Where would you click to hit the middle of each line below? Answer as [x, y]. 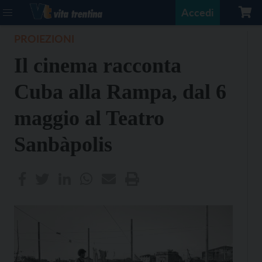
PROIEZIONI [44, 39]
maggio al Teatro [89, 118]
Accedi [198, 12]
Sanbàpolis [63, 144]
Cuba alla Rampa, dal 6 [120, 92]
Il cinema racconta [98, 65]
